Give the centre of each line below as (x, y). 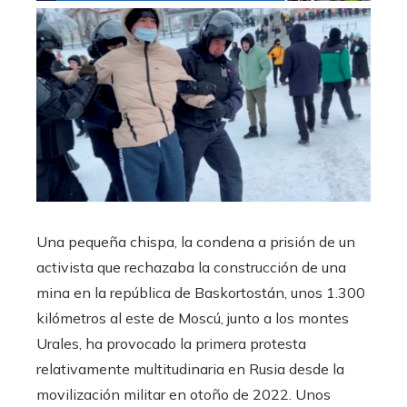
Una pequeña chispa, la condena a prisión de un (196, 241)
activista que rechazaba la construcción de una (191, 267)
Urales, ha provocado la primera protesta (171, 343)
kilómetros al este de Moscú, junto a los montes (193, 318)
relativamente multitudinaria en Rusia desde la (190, 368)
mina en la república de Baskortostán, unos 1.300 (201, 292)
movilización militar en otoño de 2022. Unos (184, 394)
